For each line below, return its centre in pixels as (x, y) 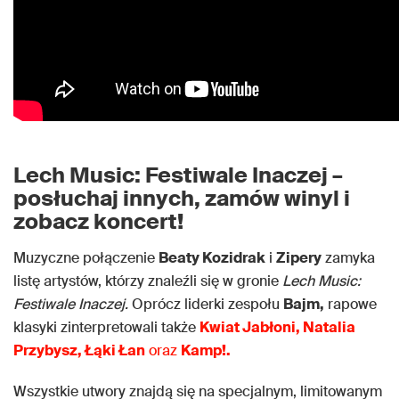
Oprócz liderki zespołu (206, 305)
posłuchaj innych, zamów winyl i (182, 199)
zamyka (348, 258)
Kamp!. (206, 351)
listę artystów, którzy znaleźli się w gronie (148, 281)
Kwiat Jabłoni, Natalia (277, 328)
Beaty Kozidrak (212, 258)
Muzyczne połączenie (86, 258)
